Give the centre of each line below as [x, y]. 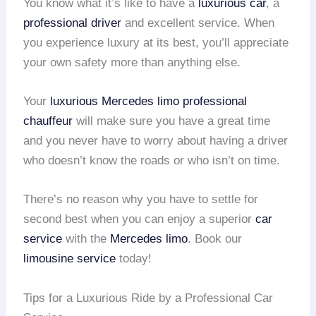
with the [86, 239]
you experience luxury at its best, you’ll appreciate [156, 42]
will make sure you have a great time [172, 121]
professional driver [73, 23]
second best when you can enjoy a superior [140, 219]
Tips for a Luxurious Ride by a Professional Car [148, 298]
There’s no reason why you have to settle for [141, 200]
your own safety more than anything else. [132, 62]
